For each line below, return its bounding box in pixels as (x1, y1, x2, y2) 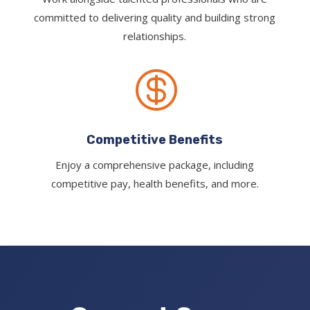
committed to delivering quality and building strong (34, 10, 276, 25)
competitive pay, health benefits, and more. (51, 176, 259, 191)
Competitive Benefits (86, 132, 224, 148)
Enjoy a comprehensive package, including (55, 158, 255, 172)
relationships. (123, 29, 187, 44)
